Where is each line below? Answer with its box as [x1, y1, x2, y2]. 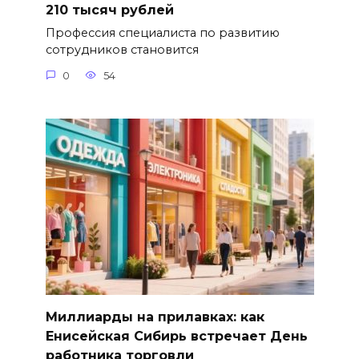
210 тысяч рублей [45, 2, 174, 18]
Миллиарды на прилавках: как [45, 309, 264, 325]
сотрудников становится [45, 42, 199, 58]
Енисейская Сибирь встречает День [45, 328, 308, 344]
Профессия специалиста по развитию [45, 26, 280, 41]
